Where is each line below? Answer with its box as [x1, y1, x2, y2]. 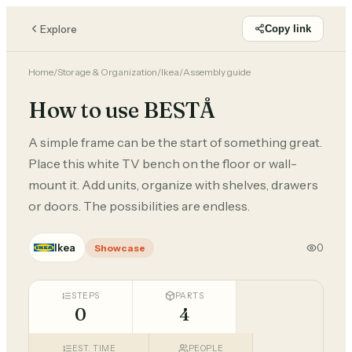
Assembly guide [183, 66, 251, 78]
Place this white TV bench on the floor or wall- [28, 156, 297, 171]
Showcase [94, 241, 145, 254]
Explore [40, 22, 77, 35]
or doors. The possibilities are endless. [28, 198, 250, 214]
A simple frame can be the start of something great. [28, 134, 322, 150]
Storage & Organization [57, 66, 157, 78]
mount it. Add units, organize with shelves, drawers [28, 177, 318, 192]
